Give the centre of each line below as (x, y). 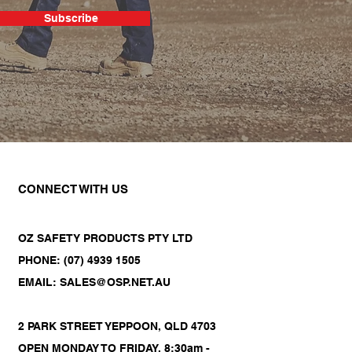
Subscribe (71, 18)
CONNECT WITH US (73, 189)
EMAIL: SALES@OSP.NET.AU (94, 282)
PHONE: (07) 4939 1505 (79, 260)
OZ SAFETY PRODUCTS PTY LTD (105, 238)
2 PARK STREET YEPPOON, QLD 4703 (117, 326)
